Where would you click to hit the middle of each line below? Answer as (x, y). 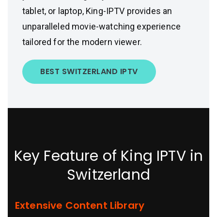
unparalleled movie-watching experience (102, 26)
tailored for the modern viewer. (82, 42)
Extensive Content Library (80, 205)
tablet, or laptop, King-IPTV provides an (97, 11)
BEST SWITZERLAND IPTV (89, 71)
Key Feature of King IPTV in (108, 156)
